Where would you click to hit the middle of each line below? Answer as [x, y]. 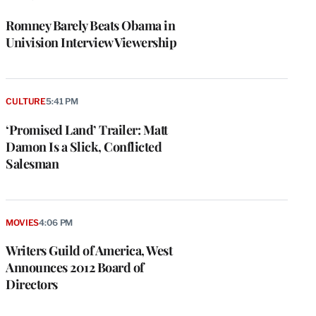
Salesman [32, 163]
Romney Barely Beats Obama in [90, 25]
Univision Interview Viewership [91, 42]
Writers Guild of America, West [89, 251]
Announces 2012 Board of [75, 268]
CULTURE [26, 101]
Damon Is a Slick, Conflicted [84, 146]
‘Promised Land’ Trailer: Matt [87, 129]
